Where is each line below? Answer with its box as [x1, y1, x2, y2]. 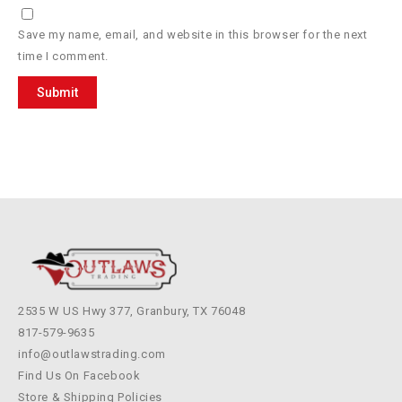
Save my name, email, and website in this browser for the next [18, 27, 368, 41]
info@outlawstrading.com [18, 346, 166, 361]
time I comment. [18, 48, 109, 63]
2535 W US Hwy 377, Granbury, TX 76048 [18, 303, 246, 318]
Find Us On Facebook [18, 368, 141, 382]
